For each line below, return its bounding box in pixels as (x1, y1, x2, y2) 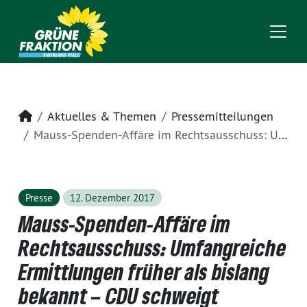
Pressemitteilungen (171, 108, 273, 124)
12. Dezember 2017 (69, 191, 155, 204)
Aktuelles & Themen (47, 108, 156, 124)
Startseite (32, 108, 83, 123)
